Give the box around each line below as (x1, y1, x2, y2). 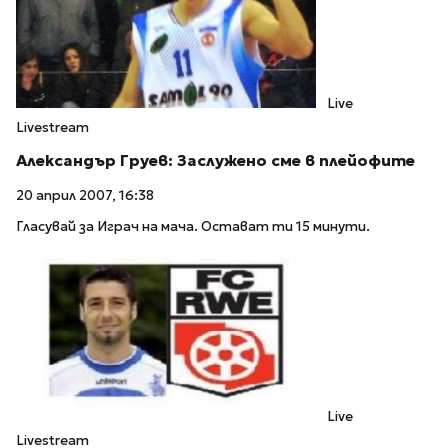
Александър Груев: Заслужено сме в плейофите (16, 151, 415, 171)
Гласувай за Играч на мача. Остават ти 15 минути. (16, 217, 370, 235)
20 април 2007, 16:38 (16, 187, 154, 205)
